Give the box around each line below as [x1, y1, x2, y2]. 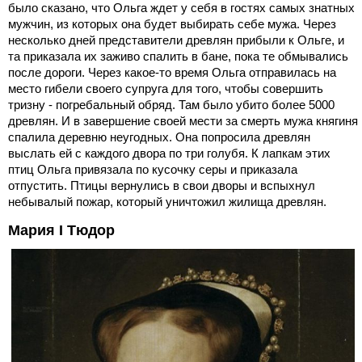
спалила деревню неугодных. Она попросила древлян [8, 130, 310, 145]
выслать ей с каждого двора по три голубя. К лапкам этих [8, 146, 330, 161]
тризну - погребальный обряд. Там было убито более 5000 [8, 98, 335, 112]
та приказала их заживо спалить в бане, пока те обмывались [8, 49, 348, 64]
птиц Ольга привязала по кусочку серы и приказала [8, 162, 297, 177]
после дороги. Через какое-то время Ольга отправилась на [8, 65, 336, 80]
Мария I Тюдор [8, 222, 115, 239]
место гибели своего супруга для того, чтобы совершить [8, 82, 323, 96]
